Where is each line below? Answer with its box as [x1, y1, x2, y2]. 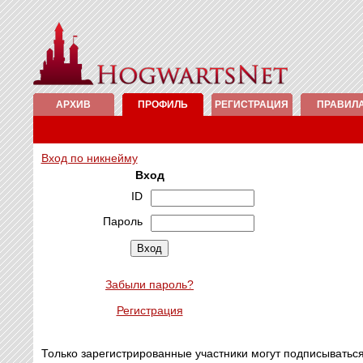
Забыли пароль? [105, 278, 194, 291]
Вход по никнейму [41, 152, 138, 164]
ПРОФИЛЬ [137, 99, 188, 110]
